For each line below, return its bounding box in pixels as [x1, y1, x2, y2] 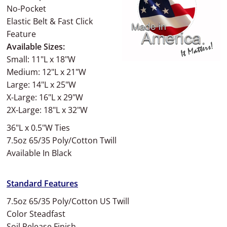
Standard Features [7, 178, 78, 189]
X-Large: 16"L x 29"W [7, 92, 83, 103]
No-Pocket [7, 3, 46, 14]
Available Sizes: [7, 41, 65, 52]
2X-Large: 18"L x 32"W [7, 104, 88, 116]
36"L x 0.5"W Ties [7, 122, 70, 133]
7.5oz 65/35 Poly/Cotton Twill [7, 135, 117, 146]
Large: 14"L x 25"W [7, 79, 76, 90]
